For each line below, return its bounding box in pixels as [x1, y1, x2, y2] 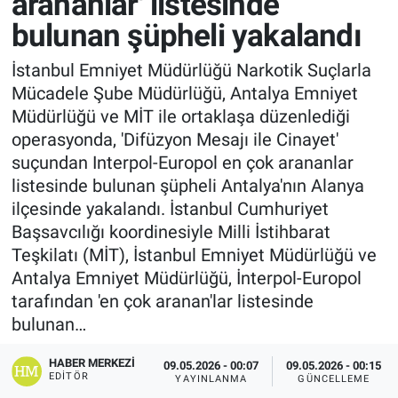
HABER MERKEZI [49, 356, 136, 370]
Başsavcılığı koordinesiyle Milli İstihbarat [11, 221, 330, 243]
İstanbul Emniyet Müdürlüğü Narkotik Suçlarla [11, 60, 371, 82]
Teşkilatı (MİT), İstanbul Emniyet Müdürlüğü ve [11, 244, 377, 267]
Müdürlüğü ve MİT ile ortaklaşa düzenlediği [11, 106, 350, 128]
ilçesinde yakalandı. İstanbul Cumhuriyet [11, 198, 329, 220]
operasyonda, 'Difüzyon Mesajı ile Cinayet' [11, 129, 338, 151]
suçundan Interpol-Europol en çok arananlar [11, 152, 354, 174]
